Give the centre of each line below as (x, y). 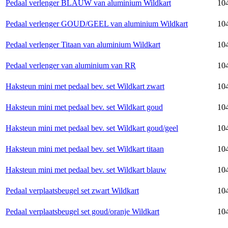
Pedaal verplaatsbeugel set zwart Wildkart (72, 190)
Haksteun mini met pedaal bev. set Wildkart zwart (85, 86)
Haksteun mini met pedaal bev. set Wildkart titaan (85, 149)
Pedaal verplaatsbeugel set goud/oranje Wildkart (82, 211)
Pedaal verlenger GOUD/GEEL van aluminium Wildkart (97, 23)
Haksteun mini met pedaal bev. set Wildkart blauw (86, 169)
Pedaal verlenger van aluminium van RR (71, 65)
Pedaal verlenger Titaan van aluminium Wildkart (83, 44)
